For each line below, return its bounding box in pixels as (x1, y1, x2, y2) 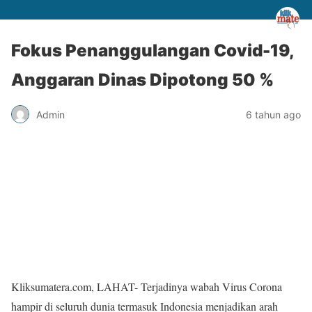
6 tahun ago (246, 108, 301, 120)
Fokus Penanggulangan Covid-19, (11, 40, 294, 61)
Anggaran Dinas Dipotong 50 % (11, 70, 274, 90)
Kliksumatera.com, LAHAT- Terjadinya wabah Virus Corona (11, 279, 282, 294)
